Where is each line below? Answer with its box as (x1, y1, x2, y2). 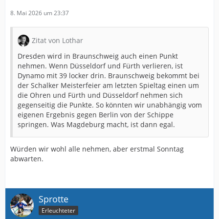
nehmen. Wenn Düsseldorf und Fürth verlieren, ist (18, 61, 183, 71)
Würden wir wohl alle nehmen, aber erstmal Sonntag (10, 144, 184, 154)
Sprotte (39, 193, 68, 205)
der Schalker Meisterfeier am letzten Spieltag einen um (18, 81, 199, 90)
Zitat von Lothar (32, 36, 83, 45)
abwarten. (10, 154, 44, 164)
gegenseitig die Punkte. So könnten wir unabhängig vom (18, 100, 202, 110)
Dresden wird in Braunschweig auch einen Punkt (18, 51, 178, 61)
